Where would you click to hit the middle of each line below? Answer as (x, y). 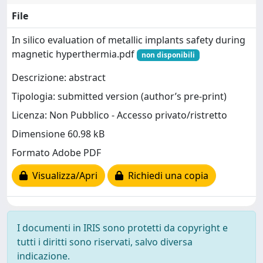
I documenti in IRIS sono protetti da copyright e (122, 228)
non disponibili (168, 55)
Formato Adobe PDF (56, 153)
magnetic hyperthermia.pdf (74, 54)
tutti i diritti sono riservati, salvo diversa (105, 242)
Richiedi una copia (166, 176)
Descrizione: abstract (59, 78)
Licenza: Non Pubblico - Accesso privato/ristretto (119, 115)
